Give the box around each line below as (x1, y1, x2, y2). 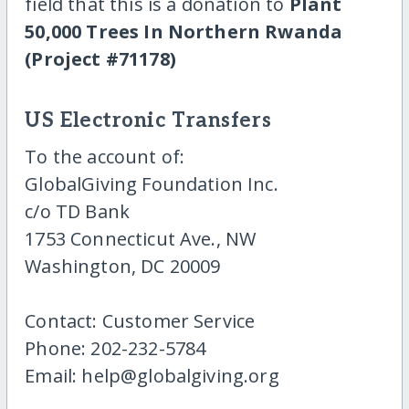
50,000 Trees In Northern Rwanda (25, 19, 343, 45)
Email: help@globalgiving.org (25, 362, 279, 388)
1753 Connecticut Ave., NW (25, 225, 257, 251)
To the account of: (25, 143, 185, 169)
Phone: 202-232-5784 (25, 335, 206, 361)
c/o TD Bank (25, 198, 131, 224)
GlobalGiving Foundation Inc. (25, 171, 278, 196)
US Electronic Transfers (25, 109, 272, 134)
